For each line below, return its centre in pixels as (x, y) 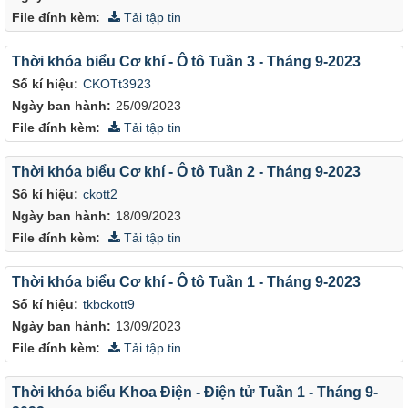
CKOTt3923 (117, 84)
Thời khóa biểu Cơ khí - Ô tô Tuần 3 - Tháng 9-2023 (186, 61)
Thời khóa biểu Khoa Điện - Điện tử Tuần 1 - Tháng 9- (195, 392)
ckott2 (100, 194)
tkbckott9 (109, 304)
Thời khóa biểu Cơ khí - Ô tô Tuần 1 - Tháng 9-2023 (186, 281)
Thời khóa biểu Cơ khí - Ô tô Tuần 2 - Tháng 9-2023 (186, 171)
